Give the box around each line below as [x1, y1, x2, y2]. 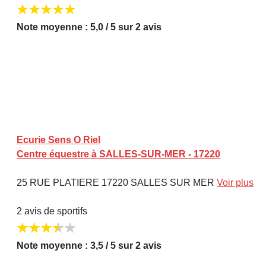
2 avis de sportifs [17, 205, 87, 216]
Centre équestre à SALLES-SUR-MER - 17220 [17, 148, 220, 159]
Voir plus [217, 177, 254, 188]
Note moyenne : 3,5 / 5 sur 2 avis [17, 240, 161, 251]
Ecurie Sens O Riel [17, 134, 100, 145]
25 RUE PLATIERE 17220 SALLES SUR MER [17, 177, 217, 188]
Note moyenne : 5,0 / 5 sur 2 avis [17, 22, 161, 33]
